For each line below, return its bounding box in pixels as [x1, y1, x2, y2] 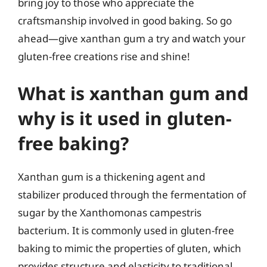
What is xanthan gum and [18, 80, 249, 105]
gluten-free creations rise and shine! [18, 49, 190, 63]
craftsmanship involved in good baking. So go [18, 14, 232, 27]
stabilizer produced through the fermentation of [18, 187, 246, 201]
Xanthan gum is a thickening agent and [18, 169, 205, 184]
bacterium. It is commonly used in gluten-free [18, 223, 234, 237]
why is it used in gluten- [18, 105, 232, 131]
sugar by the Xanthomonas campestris [18, 205, 201, 219]
